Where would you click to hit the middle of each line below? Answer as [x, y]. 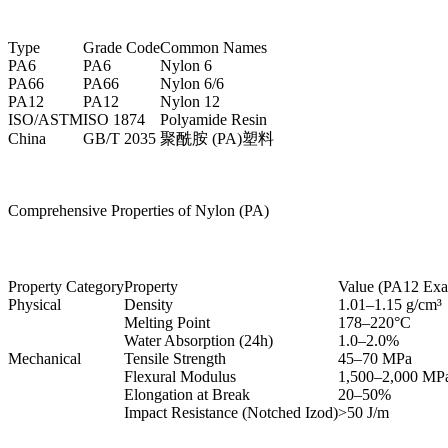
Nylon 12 [190, 102]
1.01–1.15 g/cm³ [390, 305]
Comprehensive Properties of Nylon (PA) [138, 211]
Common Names [213, 48]
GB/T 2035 [119, 139]
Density [148, 305]
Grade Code [121, 48]
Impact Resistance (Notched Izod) [231, 413]
